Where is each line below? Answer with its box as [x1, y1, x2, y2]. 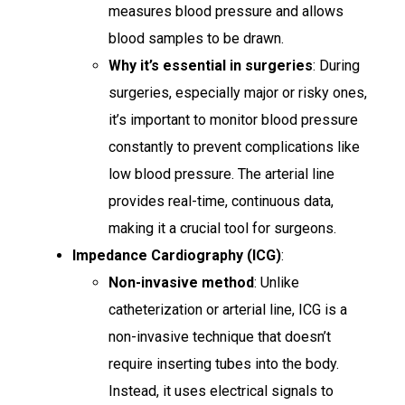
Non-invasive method [108, 273, 254, 291]
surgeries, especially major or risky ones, [108, 83, 367, 101]
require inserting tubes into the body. [108, 354, 339, 372]
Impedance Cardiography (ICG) [72, 246, 281, 264]
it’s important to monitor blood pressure [108, 110, 358, 128]
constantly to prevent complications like [108, 137, 360, 155]
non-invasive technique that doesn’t [108, 327, 331, 345]
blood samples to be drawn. [108, 29, 284, 47]
